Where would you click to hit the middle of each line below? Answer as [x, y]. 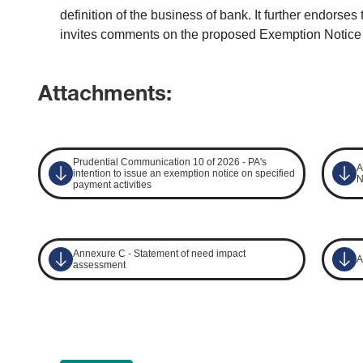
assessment [100, 265]
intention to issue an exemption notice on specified [184, 173]
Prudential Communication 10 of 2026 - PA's [170, 162]
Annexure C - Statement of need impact [160, 254]
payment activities [113, 185]
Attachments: [105, 96]
